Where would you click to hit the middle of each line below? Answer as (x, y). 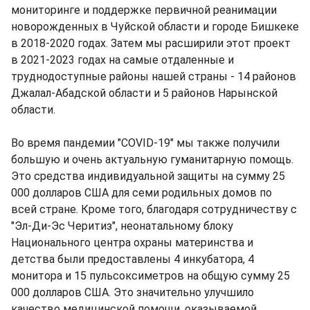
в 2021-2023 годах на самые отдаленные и (122, 60)
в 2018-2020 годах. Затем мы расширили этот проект (151, 43)
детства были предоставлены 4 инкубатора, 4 (133, 259)
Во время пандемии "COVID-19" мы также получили (145, 143)
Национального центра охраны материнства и (132, 243)
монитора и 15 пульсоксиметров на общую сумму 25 (151, 276)
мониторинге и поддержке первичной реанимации (144, 10)
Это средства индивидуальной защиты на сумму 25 (148, 176)
